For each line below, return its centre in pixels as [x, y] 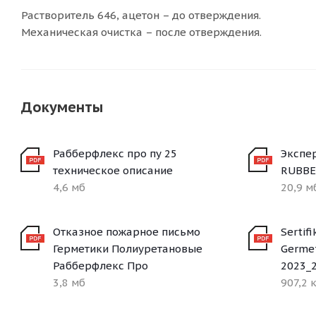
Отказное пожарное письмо [127, 232]
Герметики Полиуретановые [128, 249]
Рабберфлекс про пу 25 [115, 153]
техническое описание [113, 170]
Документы [62, 107]
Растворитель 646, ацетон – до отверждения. [141, 15]
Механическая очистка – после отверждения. [141, 32]
